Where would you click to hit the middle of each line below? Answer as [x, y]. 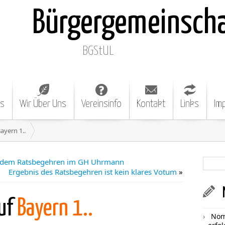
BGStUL [98, 51]
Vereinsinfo [101, 104]
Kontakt [151, 104]
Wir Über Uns [43, 104]
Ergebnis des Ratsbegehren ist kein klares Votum [93, 172]
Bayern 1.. [55, 209]
